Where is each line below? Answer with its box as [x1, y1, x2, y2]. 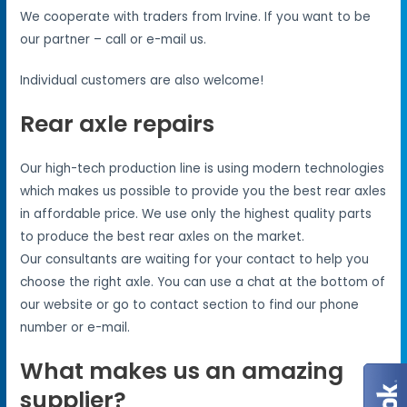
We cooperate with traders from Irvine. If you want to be [20, 8, 372, 26]
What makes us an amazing [20, 355, 344, 388]
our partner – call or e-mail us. [20, 31, 207, 49]
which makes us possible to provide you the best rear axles [20, 183, 387, 201]
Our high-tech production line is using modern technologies [20, 160, 385, 178]
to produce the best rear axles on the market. [20, 228, 305, 246]
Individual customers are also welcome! [20, 72, 264, 90]
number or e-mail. [20, 319, 131, 337]
